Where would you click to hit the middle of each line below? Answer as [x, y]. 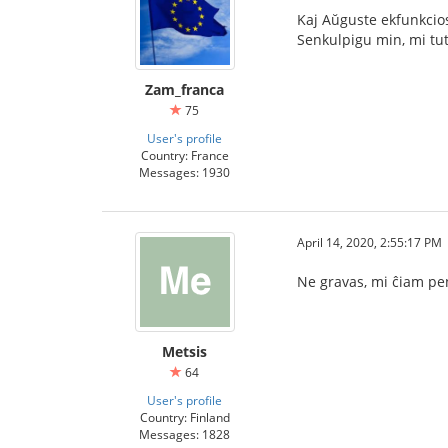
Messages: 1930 [184, 172]
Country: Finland [184, 417]
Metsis [184, 351]
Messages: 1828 [184, 434]
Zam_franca [184, 89]
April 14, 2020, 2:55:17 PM [369, 242]
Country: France [184, 155]
